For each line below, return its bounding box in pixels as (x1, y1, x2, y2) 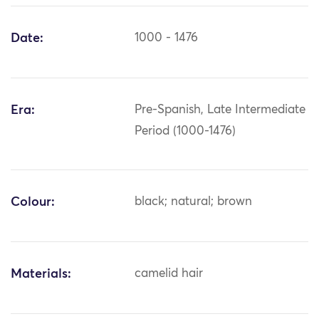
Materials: (11, 268, 71, 281)
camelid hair (135, 268, 204, 281)
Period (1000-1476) (135, 125, 236, 138)
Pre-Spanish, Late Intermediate (135, 104, 306, 117)
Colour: (11, 196, 55, 209)
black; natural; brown (135, 196, 253, 209)
